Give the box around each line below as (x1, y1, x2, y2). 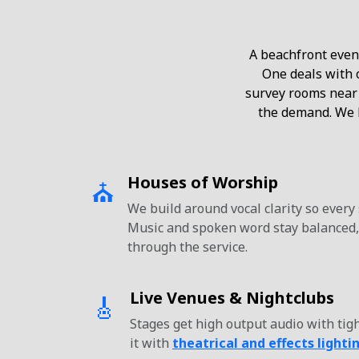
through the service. (127, 238, 248, 256)
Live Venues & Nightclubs (130, 287, 334, 309)
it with (130, 334, 172, 352)
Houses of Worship (127, 171, 278, 193)
